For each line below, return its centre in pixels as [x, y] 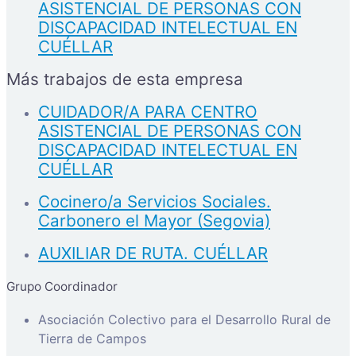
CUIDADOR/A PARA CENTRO [148, 112]
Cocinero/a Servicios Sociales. [155, 202]
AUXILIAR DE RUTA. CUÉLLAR [153, 253]
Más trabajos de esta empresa [125, 79]
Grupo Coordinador [62, 286]
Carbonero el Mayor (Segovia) [154, 221]
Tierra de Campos [92, 339]
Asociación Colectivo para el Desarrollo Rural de [184, 320]
